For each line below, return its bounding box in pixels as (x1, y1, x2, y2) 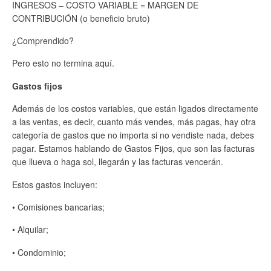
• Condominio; (12, 246, 66, 258)
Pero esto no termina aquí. (12, 57, 114, 70)
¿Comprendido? (12, 34, 74, 47)
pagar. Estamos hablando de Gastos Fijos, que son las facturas (12, 142, 255, 155)
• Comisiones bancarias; (12, 201, 105, 214)
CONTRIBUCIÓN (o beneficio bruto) (12, 11, 150, 24)
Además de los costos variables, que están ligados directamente (12, 102, 258, 115)
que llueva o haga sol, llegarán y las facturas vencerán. (12, 155, 223, 168)
